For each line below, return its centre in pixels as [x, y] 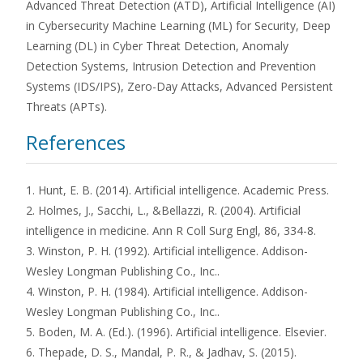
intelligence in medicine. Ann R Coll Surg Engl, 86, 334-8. [171, 230]
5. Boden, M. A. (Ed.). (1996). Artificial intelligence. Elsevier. [176, 331]
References [76, 142]
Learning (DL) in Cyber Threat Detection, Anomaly [157, 46]
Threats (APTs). [66, 107]
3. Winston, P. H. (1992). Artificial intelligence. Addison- [167, 250]
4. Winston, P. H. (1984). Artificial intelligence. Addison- [167, 291]
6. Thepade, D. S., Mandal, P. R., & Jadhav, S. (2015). [161, 352]
